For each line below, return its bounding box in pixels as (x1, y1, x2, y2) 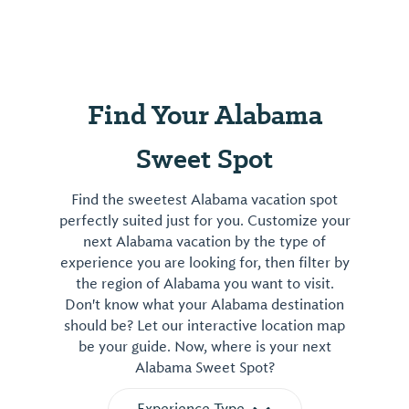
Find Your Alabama (87, 95, 322, 133)
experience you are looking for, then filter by (59, 253, 350, 272)
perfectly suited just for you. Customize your (58, 211, 351, 230)
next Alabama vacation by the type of (83, 232, 326, 251)
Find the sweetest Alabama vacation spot (71, 190, 338, 209)
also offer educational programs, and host (46, 3, 354, 24)
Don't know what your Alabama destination (65, 295, 344, 314)
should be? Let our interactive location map (64, 316, 345, 335)
